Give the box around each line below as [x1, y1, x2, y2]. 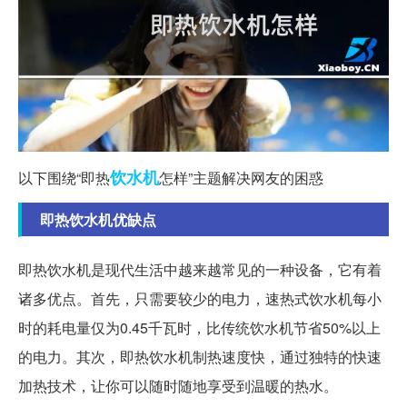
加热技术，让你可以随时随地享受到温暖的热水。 [18, 375, 338, 397]
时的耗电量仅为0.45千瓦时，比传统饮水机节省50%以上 [18, 317, 381, 339]
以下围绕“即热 [18, 167, 110, 189]
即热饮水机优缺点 [40, 209, 156, 231]
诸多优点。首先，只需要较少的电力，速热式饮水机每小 [18, 288, 382, 310]
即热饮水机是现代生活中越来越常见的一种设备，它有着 [18, 259, 382, 281]
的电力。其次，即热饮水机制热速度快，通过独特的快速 [18, 346, 382, 368]
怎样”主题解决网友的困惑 [159, 167, 323, 189]
